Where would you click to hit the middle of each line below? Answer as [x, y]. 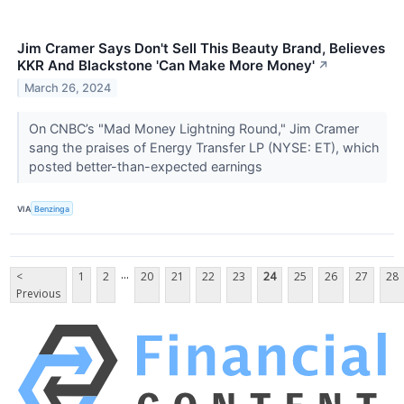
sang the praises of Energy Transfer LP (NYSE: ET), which [204, 148]
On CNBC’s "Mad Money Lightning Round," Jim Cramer [193, 129]
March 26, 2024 [68, 87]
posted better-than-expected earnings [147, 167]
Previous [38, 294]
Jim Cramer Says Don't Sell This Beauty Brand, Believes [201, 49]
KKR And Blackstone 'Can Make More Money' [166, 66]
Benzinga [52, 208]
